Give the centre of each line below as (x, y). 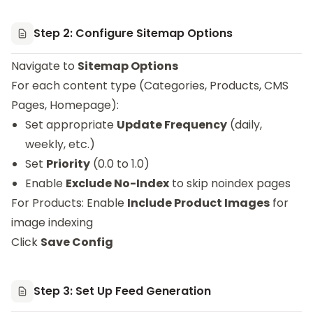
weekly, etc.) (60, 144)
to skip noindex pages (230, 183)
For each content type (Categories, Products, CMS (150, 86)
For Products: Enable (69, 203)
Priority (68, 164)
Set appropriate (71, 125)
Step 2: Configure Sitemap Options (133, 33)
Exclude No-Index (117, 183)
